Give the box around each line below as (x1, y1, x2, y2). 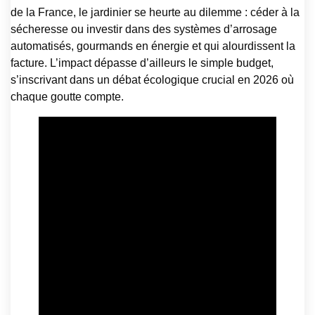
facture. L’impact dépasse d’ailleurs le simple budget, (11, 57, 274, 70)
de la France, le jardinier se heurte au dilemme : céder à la (11, 6, 300, 19)
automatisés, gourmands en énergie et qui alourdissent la (11, 40, 295, 53)
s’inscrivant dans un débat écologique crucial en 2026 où (11, 74, 294, 86)
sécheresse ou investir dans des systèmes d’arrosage (11, 23, 277, 36)
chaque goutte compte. (11, 91, 124, 103)
